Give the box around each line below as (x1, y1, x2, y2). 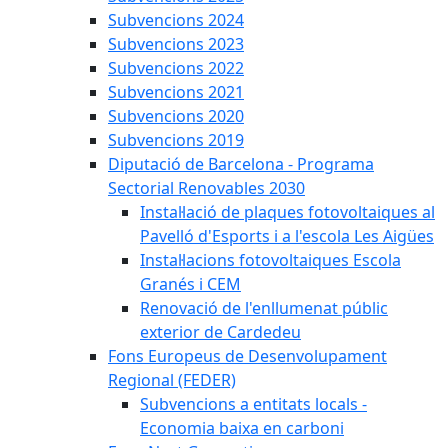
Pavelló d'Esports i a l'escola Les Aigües (140, 225, 434, 247)
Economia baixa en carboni (140, 417, 344, 439)
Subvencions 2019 (108, 129, 244, 151)
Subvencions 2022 (108, 57, 244, 79)
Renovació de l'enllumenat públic (140, 297, 388, 319)
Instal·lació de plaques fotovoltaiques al (140, 201, 435, 223)
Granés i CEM (140, 273, 241, 295)
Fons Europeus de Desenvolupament (108, 345, 387, 367)
